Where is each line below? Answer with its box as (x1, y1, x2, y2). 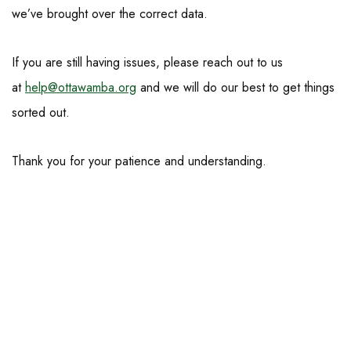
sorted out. (12, 103, 70, 121)
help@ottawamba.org (25, 78, 136, 96)
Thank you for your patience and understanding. (12, 152, 266, 170)
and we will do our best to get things (136, 78, 335, 96)
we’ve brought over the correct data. (12, 5, 208, 23)
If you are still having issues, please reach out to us (12, 53, 283, 71)
